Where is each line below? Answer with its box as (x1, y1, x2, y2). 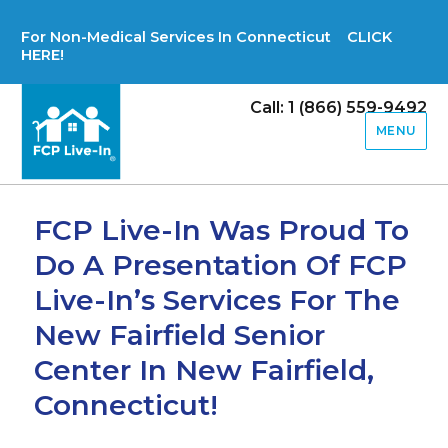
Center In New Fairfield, (34, 353, 375, 388)
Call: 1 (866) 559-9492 (249, 98, 427, 117)
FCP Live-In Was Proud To (34, 213, 410, 248)
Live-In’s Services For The (34, 283, 401, 318)
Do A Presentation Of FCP (34, 248, 408, 283)
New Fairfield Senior (34, 318, 326, 353)
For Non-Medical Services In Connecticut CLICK (21, 28, 393, 46)
